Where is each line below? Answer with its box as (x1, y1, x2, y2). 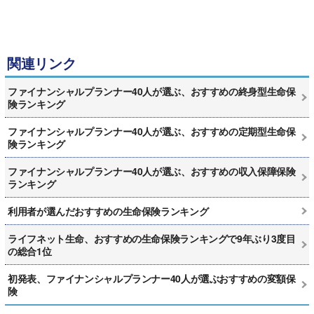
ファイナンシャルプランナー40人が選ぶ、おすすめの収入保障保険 (8, 164, 296, 179)
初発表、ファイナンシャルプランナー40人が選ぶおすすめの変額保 (8, 271, 296, 286)
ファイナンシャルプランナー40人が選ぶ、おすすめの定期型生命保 (8, 124, 296, 139)
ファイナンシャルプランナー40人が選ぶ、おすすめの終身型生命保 (8, 84, 296, 99)
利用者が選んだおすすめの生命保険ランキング (8, 204, 209, 219)
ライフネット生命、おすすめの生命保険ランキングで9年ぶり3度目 (8, 231, 296, 246)
